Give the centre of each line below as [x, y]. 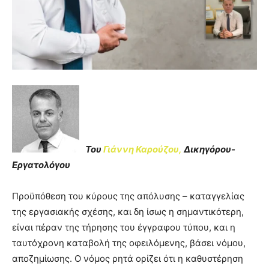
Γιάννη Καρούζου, [143, 150]
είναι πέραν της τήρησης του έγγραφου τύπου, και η [124, 228]
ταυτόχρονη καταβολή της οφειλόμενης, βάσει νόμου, [129, 243]
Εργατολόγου [41, 165]
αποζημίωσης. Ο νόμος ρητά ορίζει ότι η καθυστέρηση [128, 259]
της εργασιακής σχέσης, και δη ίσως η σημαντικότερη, [128, 212]
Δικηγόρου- [209, 150]
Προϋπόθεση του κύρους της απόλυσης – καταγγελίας [128, 196]
